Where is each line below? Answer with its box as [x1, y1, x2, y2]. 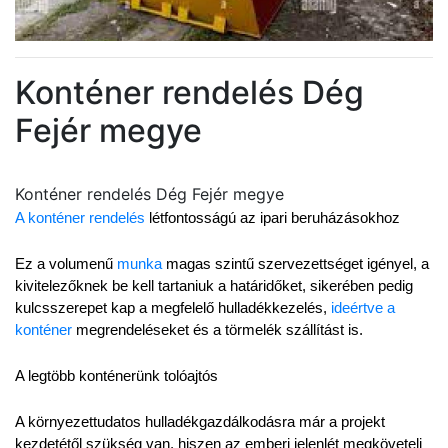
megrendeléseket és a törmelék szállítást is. [72, 322, 363, 338]
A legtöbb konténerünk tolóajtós [15, 368, 218, 384]
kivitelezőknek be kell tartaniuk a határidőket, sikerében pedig [15, 278, 413, 294]
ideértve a [331, 300, 395, 316]
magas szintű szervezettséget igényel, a [162, 256, 429, 272]
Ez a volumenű [15, 256, 117, 272]
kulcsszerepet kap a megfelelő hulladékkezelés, [15, 300, 331, 316]
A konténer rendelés [15, 210, 145, 226]
